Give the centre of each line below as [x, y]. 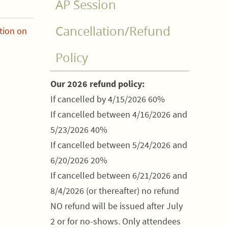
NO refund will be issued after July [117, 206]
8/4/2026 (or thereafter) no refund [115, 191]
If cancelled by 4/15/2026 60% [108, 99]
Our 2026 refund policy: [97, 84]
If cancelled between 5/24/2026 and [119, 145]
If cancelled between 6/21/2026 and [119, 176]
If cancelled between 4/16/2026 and [119, 115]
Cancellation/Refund [113, 31]
